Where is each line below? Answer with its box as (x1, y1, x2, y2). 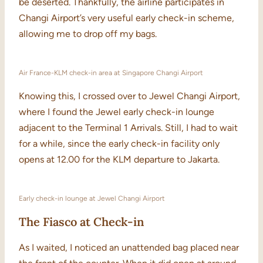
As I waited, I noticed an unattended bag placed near (19, 242, 239, 254)
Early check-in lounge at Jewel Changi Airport (19, 194, 165, 203)
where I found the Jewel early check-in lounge (19, 106, 214, 118)
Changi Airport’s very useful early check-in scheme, (19, 12, 234, 24)
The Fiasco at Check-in (19, 214, 144, 230)
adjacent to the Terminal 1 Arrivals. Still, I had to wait (19, 122, 238, 134)
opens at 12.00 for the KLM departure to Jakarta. (19, 154, 220, 166)
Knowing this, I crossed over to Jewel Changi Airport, (19, 90, 240, 102)
